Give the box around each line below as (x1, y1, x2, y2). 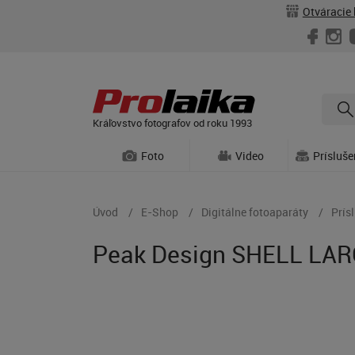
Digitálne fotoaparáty (201, 204, 308, 219)
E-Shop (141, 204, 178, 219)
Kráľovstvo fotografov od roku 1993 (93, 115, 252, 130)
